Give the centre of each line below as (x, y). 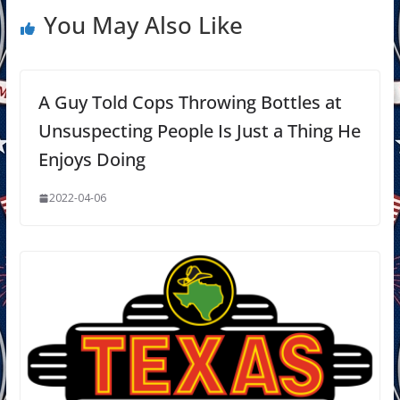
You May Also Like (143, 25)
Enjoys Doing (92, 160)
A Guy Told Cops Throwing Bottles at (190, 103)
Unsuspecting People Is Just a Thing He (199, 131)
